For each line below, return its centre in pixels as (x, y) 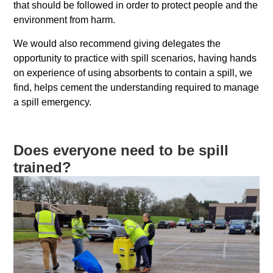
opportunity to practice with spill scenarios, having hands (135, 58)
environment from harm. (65, 20)
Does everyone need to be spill (121, 150)
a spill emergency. (53, 102)
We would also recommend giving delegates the (117, 43)
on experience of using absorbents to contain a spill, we (133, 73)
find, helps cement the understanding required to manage (136, 87)
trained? (43, 167)
